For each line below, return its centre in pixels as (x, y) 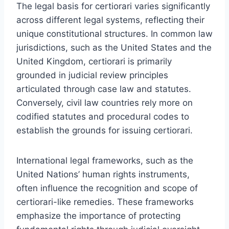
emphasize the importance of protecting (98, 215)
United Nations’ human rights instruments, (103, 174)
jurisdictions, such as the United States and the (114, 47)
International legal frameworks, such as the (105, 160)
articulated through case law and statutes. (104, 89)
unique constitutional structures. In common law (114, 33)
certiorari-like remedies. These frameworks (105, 202)
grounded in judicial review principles (92, 75)
